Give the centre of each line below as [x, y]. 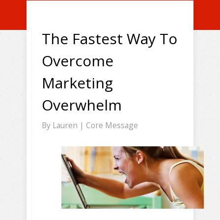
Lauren [66, 125]
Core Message [112, 125]
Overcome [78, 61]
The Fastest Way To [110, 39]
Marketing [77, 83]
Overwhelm [82, 105]
